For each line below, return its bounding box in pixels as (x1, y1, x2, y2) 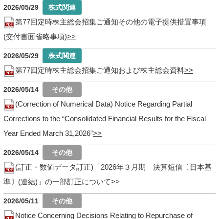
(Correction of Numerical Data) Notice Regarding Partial (15, 100, 193, 108)
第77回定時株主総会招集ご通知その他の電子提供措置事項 (15, 18, 207, 26)
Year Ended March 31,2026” (3, 129, 93, 137)
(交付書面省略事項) (3, 32, 67, 41)
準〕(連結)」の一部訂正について (3, 177, 111, 186)
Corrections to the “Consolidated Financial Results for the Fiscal (3, 114, 206, 123)
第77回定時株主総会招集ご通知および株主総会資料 (15, 66, 185, 74)
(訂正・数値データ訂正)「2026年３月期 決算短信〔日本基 (15, 163, 212, 171)
